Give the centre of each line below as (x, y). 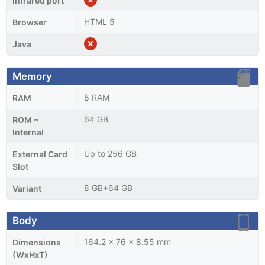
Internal (28, 132)
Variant (27, 188)
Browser (30, 22)
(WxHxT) (30, 254)
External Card (40, 154)
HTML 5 (99, 21)
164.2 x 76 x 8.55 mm (127, 241)
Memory (32, 76)
